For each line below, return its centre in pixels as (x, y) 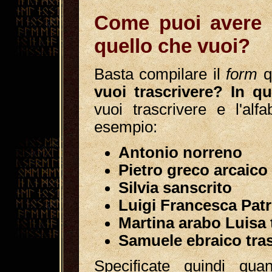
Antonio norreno (180, 152)
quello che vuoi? (172, 46)
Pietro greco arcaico (193, 170)
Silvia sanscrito (175, 188)
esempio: (126, 127)
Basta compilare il (160, 74)
